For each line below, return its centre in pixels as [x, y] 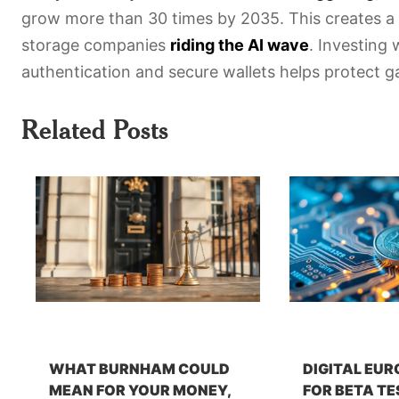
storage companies [96, 45]
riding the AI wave [240, 45]
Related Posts [95, 129]
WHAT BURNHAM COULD [140, 368]
